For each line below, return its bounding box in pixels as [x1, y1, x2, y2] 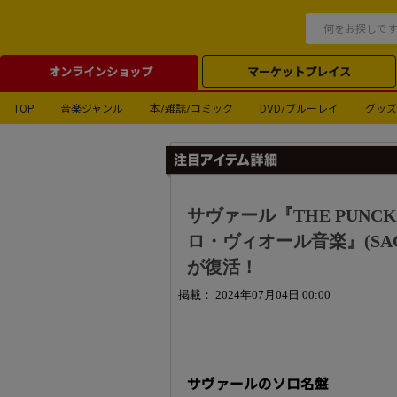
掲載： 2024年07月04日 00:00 [178, 288, 331, 301]
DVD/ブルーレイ [260, 103, 339, 116]
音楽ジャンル [60, 103, 123, 116]
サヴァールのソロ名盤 [187, 377, 329, 393]
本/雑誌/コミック [150, 103, 233, 116]
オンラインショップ [49, 65, 153, 79]
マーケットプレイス [246, 65, 351, 79]
